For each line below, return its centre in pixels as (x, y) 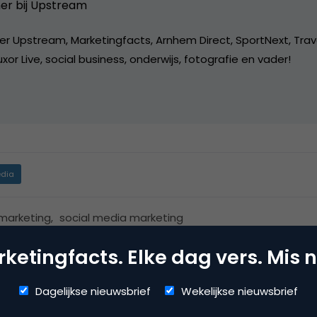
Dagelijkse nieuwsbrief (93, 291)
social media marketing (121, 217)
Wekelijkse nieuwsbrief (239, 291)
